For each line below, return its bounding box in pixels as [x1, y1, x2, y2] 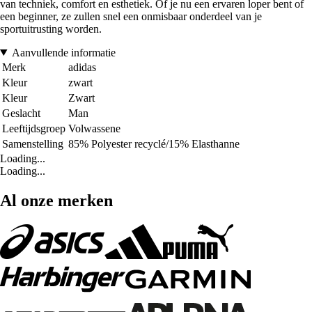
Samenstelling [2, 137, 63, 150]
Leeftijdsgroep [2, 122, 65, 134]
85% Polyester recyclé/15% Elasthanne [68, 137, 240, 150]
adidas [68, 61, 96, 73]
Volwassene [68, 122, 120, 134]
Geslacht [2, 107, 40, 119]
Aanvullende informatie [11, 46, 116, 58]
